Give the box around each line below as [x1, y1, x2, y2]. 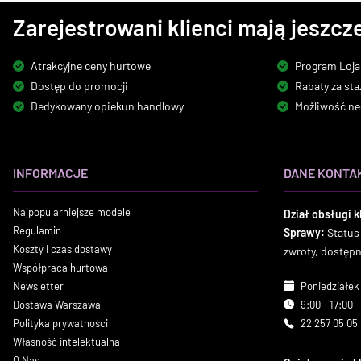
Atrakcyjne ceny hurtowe [31, 59, 151, 73]
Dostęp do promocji [31, 79, 128, 93]
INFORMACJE [13, 165, 88, 180]
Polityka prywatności [13, 317, 108, 330]
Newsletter [13, 280, 64, 293]
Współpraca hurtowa [13, 261, 108, 274]
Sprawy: [284, 226, 327, 239]
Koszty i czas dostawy [13, 243, 112, 255]
